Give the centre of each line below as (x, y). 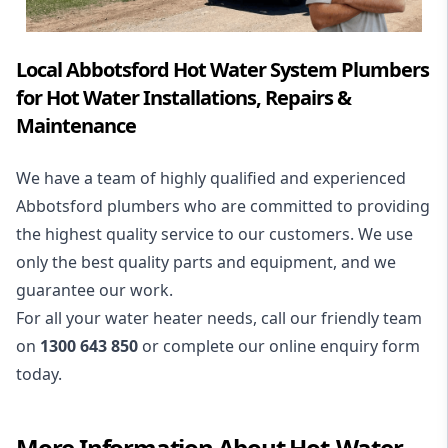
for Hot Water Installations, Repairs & (183, 98)
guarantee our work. (94, 290)
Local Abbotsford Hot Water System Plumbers (222, 70)
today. (39, 374)
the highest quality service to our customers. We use (214, 234)
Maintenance (76, 126)
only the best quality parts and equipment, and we (206, 262)
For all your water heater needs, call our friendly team (219, 318)
